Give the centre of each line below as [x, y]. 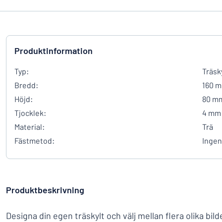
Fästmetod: [34, 140]
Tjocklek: [30, 113]
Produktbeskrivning [45, 190]
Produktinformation [54, 51]
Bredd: [26, 85]
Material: [29, 127]
